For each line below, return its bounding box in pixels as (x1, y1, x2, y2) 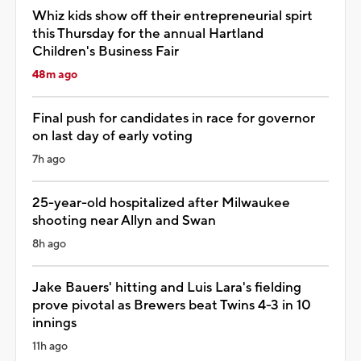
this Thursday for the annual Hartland (32, 24, 263, 43)
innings (32, 313, 77, 332)
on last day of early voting (32, 127, 193, 145)
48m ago (32, 67, 77, 82)
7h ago (32, 151, 65, 167)
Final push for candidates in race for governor (32, 109, 315, 127)
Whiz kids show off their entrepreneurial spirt (32, 6, 313, 25)
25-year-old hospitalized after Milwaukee (32, 193, 290, 212)
